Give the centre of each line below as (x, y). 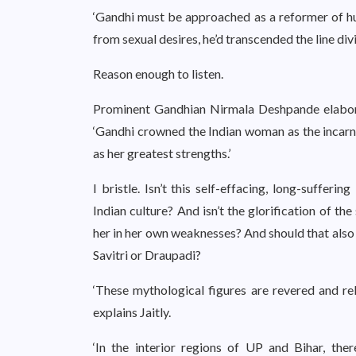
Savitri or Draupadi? (147, 255)
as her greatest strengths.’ (162, 153)
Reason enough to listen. (158, 74)
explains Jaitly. (132, 312)
